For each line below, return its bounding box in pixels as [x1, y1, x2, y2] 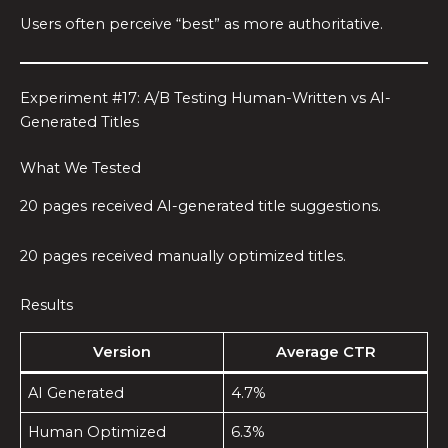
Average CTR [275, 342, 376, 361]
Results [20, 296, 73, 315]
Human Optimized [28, 422, 167, 441]
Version [93, 342, 151, 361]
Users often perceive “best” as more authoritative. [20, 15, 383, 34]
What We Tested [20, 158, 141, 177]
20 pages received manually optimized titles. [20, 246, 346, 265]
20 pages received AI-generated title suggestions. [20, 197, 381, 216]
